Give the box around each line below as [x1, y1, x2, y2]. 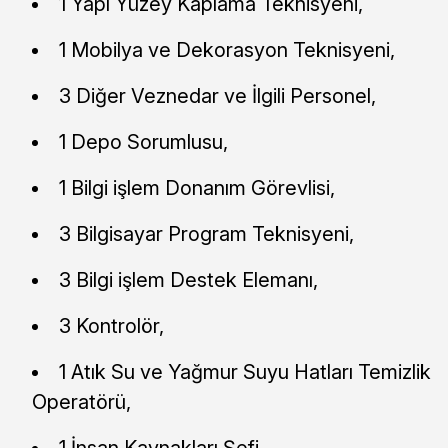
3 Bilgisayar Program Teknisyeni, [59, 221, 354, 246]
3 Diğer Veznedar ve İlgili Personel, [59, 83, 376, 108]
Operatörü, [32, 389, 131, 414]
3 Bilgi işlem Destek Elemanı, [59, 267, 318, 292]
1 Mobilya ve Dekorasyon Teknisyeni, [59, 37, 395, 62]
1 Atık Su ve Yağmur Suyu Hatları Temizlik [59, 359, 431, 384]
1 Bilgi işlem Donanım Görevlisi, [59, 175, 335, 200]
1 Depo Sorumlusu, [59, 129, 228, 154]
